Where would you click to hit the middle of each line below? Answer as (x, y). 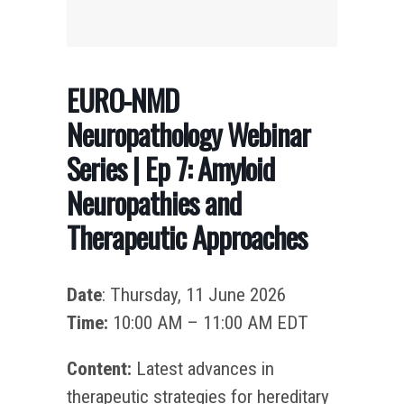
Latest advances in (203, 368)
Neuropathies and (154, 202)
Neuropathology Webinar (188, 133)
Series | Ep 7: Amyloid (170, 168)
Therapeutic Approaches (187, 236)
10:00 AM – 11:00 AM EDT (211, 322)
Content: (99, 368)
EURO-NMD (123, 99)
